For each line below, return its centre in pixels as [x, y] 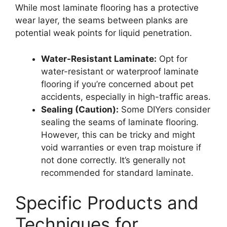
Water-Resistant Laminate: [99, 59]
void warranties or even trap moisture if [121, 147]
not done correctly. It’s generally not [113, 160]
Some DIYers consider [164, 109]
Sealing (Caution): [80, 109]
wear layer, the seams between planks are [102, 21]
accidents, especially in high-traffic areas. [126, 97]
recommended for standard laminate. [117, 173]
